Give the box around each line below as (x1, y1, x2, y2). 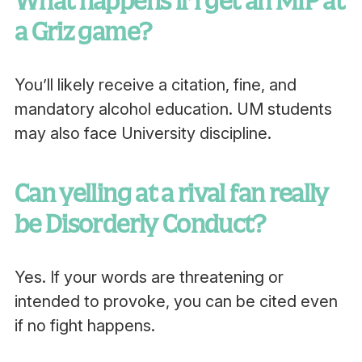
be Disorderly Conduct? (14, 209, 267, 238)
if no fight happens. (14, 316, 155, 335)
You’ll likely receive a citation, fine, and (14, 75, 297, 95)
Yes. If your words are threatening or (14, 267, 284, 287)
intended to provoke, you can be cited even (14, 292, 338, 311)
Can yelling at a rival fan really (14, 179, 329, 208)
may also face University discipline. (14, 124, 271, 143)
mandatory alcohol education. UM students (14, 99, 332, 119)
